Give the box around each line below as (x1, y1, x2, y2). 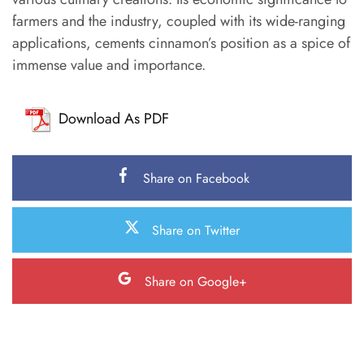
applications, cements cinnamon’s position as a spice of (12, 32, 350, 54)
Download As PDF (58, 108, 169, 130)
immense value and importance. (12, 54, 206, 76)
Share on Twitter (152, 220, 240, 240)
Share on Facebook (142, 169, 249, 188)
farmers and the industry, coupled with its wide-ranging (12, 10, 345, 32)
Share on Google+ (145, 272, 247, 292)
